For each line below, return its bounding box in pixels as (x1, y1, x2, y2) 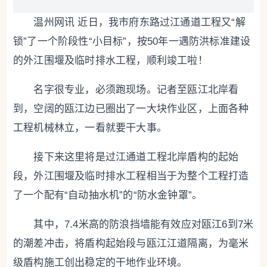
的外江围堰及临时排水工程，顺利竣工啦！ (13, 54, 208, 66)
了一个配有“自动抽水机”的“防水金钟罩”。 (13, 189, 203, 201)
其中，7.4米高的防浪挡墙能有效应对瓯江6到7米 (13, 218, 254, 230)
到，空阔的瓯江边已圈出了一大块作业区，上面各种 (13, 103, 249, 114)
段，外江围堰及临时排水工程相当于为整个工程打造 (13, 170, 249, 182)
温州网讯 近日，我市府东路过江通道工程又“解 (13, 16, 246, 28)
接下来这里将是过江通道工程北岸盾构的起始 (13, 151, 239, 163)
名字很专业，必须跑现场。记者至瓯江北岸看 (13, 83, 239, 95)
